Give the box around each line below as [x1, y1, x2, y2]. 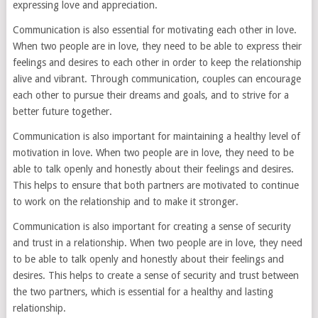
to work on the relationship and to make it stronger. [12, 196, 238, 208]
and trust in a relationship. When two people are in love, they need [12, 237, 302, 249]
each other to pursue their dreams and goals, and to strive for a [12, 89, 289, 102]
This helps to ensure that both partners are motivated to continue [12, 180, 299, 192]
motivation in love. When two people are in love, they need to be [12, 147, 294, 159]
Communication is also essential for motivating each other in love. [12, 24, 297, 36]
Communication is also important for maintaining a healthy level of [12, 131, 300, 143]
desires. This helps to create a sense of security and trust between [12, 270, 299, 282]
